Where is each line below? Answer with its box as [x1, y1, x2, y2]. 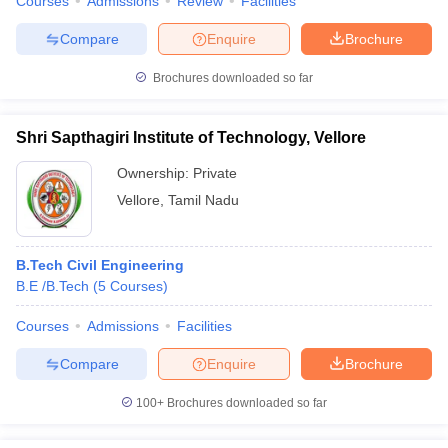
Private [193, 165, 237, 181]
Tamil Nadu [168, 192, 239, 208]
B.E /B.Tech [16, 278, 89, 294]
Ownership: [117, 165, 193, 181]
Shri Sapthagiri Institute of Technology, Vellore [16, 129, 366, 146]
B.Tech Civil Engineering [16, 257, 184, 273]
